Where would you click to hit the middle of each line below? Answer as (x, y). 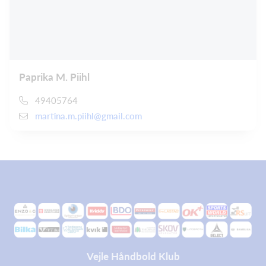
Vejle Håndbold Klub (133, 256)
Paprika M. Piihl (54, 77)
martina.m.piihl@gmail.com (88, 116)
